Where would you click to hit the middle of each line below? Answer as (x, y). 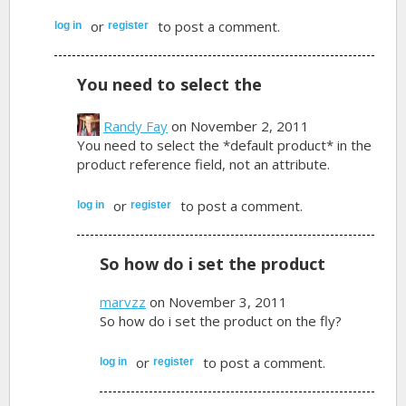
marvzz (123, 301)
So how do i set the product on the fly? (221, 320)
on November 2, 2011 (239, 126)
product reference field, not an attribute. (204, 164)
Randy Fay (136, 126)
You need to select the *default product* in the (225, 145)
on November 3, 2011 (217, 301)
